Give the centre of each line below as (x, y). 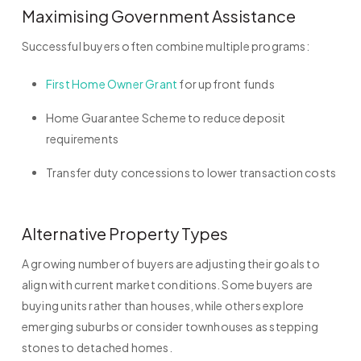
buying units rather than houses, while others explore (163, 306)
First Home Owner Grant (112, 84)
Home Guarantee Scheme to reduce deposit (166, 118)
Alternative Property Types (124, 234)
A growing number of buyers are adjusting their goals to (170, 264)
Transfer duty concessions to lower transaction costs (191, 173)
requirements (82, 139)
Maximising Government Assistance (158, 16)
